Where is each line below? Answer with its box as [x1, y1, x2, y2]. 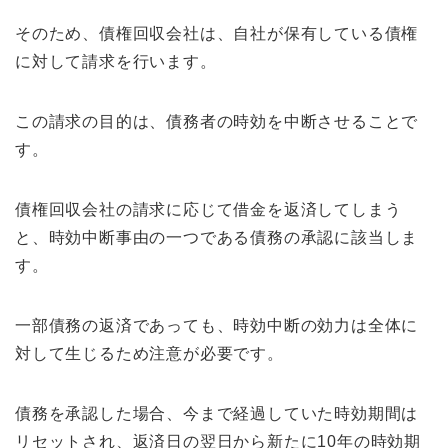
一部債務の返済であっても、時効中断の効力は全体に [15, 317, 419, 335]
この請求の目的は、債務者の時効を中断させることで [15, 113, 419, 131]
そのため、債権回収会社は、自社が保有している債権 [15, 25, 419, 43]
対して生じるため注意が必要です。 [15, 345, 284, 363]
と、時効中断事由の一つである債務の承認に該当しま [15, 229, 419, 247]
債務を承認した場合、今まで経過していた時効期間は [15, 405, 419, 423]
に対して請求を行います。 [15, 53, 217, 71]
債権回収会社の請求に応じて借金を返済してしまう [15, 201, 402, 219]
